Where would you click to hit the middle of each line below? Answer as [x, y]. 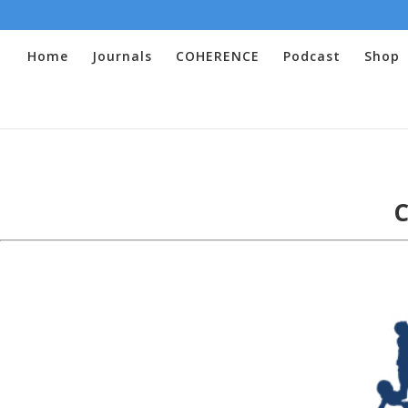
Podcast [312, 56]
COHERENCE [218, 56]
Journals [122, 56]
